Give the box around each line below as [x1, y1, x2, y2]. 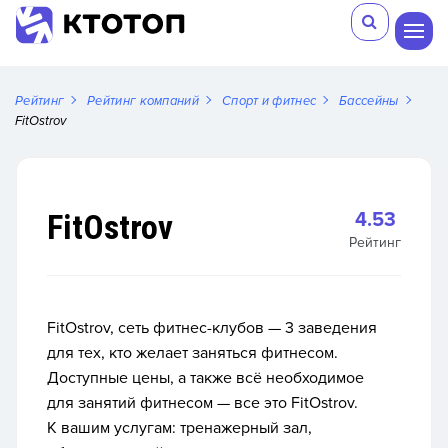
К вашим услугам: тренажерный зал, [47, 418, 312, 438]
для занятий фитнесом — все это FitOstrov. [47, 393, 358, 413]
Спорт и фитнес [221, 93, 317, 109]
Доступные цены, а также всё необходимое [47, 368, 364, 388]
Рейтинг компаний [87, 93, 199, 109]
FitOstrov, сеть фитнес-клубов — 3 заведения [47, 318, 377, 338]
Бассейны [339, 93, 399, 109]
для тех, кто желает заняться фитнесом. [47, 343, 338, 363]
